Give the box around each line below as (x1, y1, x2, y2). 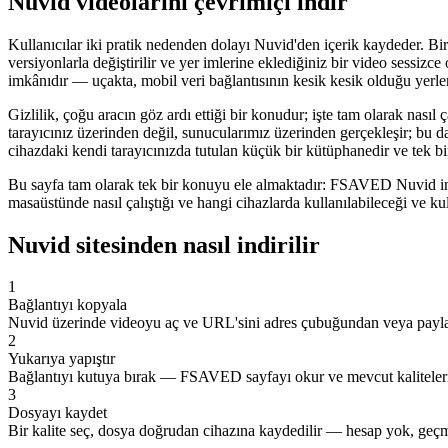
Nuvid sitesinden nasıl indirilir (8, 231, 320, 258)
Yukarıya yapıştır (8, 350, 115, 368)
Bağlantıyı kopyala (8, 296, 127, 314)
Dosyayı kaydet (8, 404, 107, 422)
